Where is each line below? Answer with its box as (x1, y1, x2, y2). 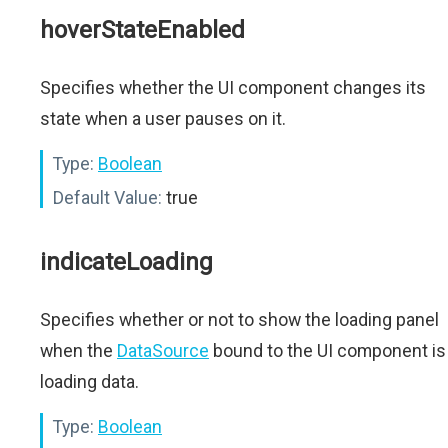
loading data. (40, 371, 139, 392)
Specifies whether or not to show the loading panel (40, 309, 439, 330)
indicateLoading (40, 248, 213, 276)
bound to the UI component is (209, 340, 446, 361)
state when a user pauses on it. (40, 108, 286, 129)
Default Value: (53, 187, 162, 208)
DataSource (117, 340, 209, 361)
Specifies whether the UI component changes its (40, 77, 426, 98)
